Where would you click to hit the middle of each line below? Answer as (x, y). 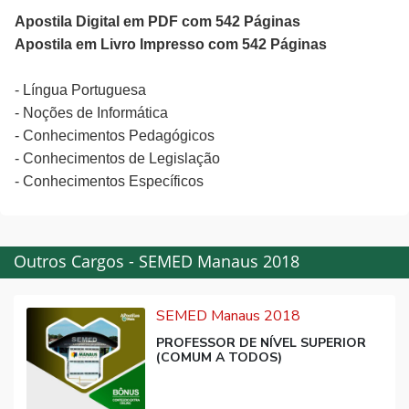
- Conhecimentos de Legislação (117, 158)
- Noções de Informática (91, 112)
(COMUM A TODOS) (219, 357)
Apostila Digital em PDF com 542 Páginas (157, 21)
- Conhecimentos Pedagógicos (115, 135)
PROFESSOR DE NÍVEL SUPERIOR (261, 342)
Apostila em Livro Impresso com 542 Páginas (171, 44)
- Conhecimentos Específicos (109, 181)
